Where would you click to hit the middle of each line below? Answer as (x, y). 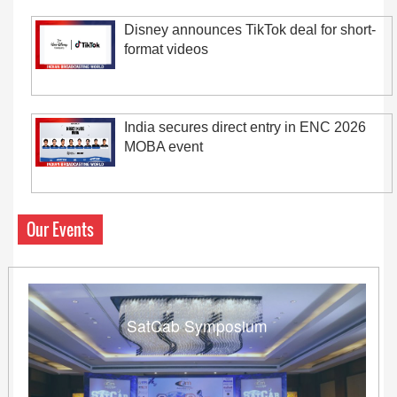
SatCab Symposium (197, 326)
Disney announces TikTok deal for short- (250, 30)
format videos (166, 49)
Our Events (60, 230)
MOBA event (163, 147)
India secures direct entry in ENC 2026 (245, 127)
